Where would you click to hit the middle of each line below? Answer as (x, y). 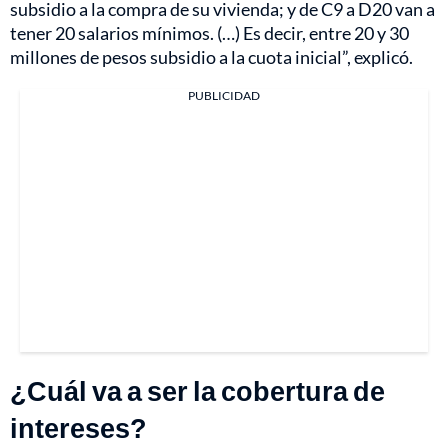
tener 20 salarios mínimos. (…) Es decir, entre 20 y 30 (209, 32)
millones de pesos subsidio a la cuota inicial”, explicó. (211, 56)
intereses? (78, 427)
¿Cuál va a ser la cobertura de (197, 390)
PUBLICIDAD (224, 95)
